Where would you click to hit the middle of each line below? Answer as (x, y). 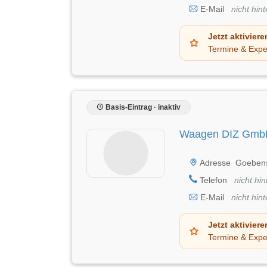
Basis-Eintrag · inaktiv (142, 107)
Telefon (213, 180)
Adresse (214, 162)
